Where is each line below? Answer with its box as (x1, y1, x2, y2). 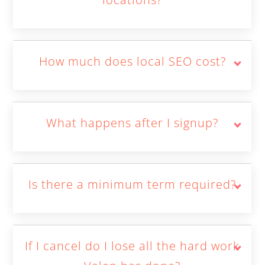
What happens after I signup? (46, 115, 219, 131)
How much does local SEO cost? (39, 53, 226, 69)
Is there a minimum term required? (28, 176, 237, 192)
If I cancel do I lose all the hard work (25, 238, 240, 254)
